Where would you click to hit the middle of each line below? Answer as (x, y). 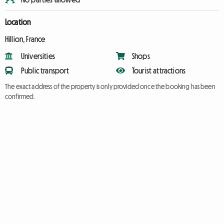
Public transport (45, 70)
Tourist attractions (159, 70)
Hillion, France (25, 39)
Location (18, 22)
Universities (38, 56)
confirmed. (20, 96)
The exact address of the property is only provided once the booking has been (110, 86)
